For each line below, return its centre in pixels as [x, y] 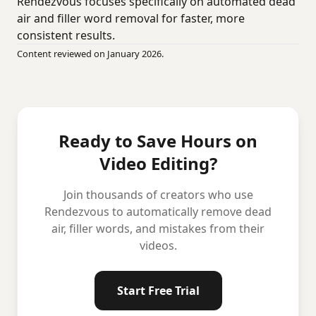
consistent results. [66, 35]
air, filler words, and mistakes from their [158, 229]
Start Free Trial [158, 291]
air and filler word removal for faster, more [131, 18]
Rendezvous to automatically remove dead [158, 212]
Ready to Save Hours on [158, 141]
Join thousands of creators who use [158, 195]
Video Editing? [158, 163]
